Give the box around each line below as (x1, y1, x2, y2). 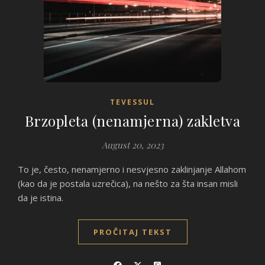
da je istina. (18, 192, 63, 203)
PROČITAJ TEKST (93, 227, 172, 237)
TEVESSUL (110, 97, 155, 107)
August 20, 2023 (101, 139, 164, 151)
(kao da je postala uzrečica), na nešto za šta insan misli (18, 177, 238, 189)
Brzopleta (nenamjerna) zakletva (24, 111, 241, 130)
